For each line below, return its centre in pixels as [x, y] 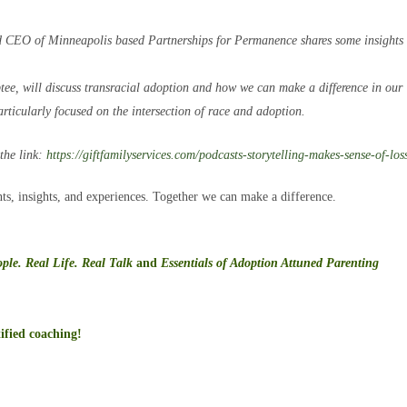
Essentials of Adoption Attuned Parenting [270, 263]
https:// [65, 155]
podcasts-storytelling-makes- [272, 155]
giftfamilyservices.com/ [141, 155]
